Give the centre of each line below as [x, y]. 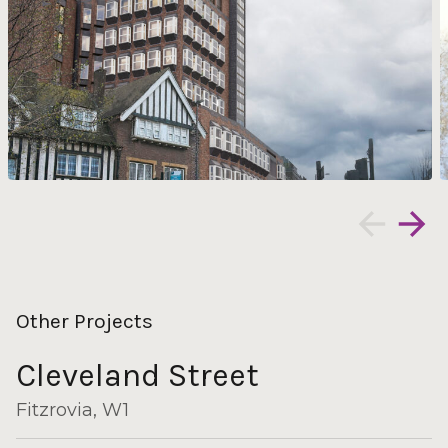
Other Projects [84, 321]
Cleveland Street [137, 375]
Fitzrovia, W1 [72, 410]
